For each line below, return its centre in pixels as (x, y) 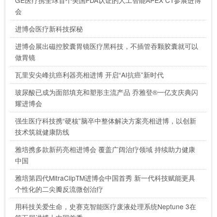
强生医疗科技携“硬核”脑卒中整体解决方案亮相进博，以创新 (106, 120)
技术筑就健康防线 (42, 132)
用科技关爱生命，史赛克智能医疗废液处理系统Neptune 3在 (106, 206)
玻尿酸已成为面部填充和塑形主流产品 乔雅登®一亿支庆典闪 (107, 92)
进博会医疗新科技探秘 (49, 28)
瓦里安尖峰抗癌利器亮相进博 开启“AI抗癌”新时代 (90, 74)
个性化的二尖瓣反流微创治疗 (59, 189)
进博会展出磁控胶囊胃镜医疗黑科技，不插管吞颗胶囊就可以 (107, 46)
